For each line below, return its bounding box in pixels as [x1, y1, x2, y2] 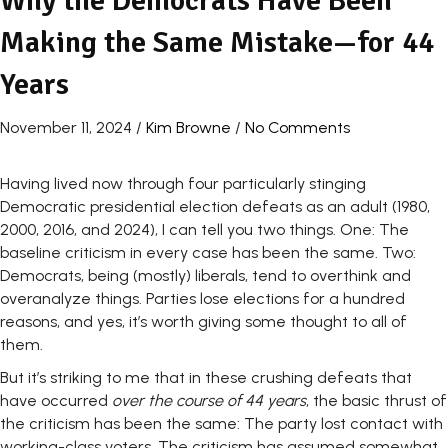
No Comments [245, 118, 350, 138]
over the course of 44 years [112, 391, 306, 411]
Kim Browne [146, 118, 231, 138]
